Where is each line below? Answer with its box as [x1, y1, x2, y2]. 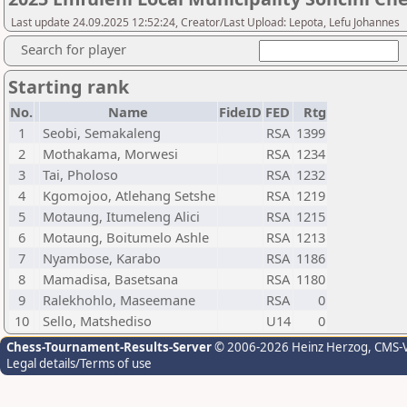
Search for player [21, 40, 126, 58]
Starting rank [8, 74, 129, 99]
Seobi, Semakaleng [43, 124, 161, 142]
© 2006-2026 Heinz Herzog [212, 339, 368, 355]
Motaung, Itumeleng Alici [43, 207, 200, 225]
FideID [219, 103, 262, 121]
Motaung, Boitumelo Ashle [43, 228, 209, 246]
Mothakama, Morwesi [43, 144, 178, 163]
